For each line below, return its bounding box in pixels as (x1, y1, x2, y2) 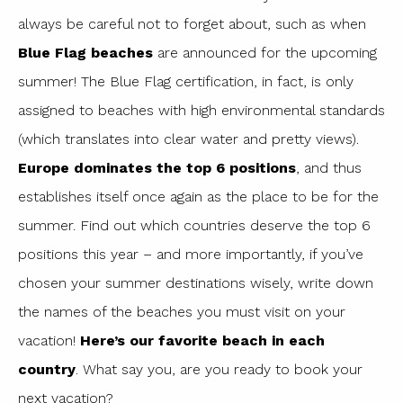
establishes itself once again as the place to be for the (18, 188, 379, 206)
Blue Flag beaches (18, 44, 153, 62)
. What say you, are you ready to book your (76, 361, 363, 379)
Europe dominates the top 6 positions (18, 159, 296, 177)
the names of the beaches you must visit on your (18, 303, 345, 321)
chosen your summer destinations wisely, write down (18, 274, 373, 292)
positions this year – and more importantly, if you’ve (18, 246, 363, 264)
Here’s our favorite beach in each (80, 332, 325, 350)
